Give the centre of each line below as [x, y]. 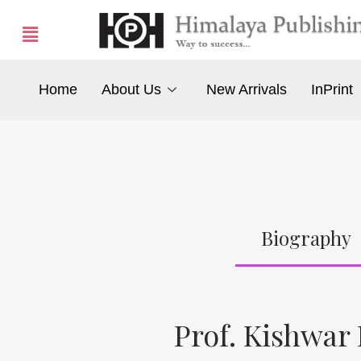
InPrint [332, 90]
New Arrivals [247, 90]
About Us [131, 90]
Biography [306, 237]
